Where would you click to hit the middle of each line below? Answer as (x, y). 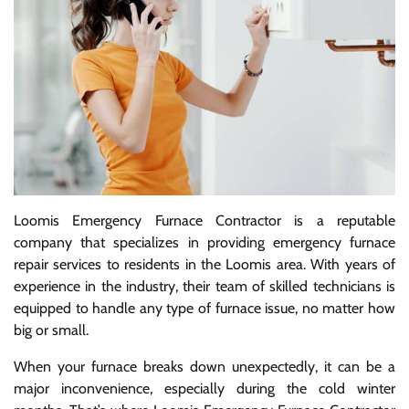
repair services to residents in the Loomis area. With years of (204, 264)
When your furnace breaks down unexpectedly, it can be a (204, 366)
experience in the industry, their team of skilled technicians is (204, 286)
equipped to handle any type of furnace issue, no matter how (204, 308)
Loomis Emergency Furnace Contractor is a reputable (204, 220)
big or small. (51, 330)
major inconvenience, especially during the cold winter (204, 388)
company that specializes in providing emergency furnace (204, 242)
